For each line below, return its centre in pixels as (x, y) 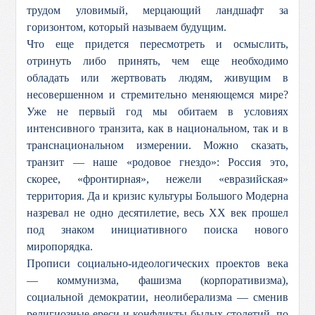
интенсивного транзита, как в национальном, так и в (157, 128)
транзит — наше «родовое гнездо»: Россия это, (157, 162)
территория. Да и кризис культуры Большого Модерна (157, 196)
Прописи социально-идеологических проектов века (157, 263)
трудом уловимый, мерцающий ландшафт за (157, 10)
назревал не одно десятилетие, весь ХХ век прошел (157, 213)
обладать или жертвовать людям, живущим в (157, 78)
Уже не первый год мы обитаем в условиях (157, 111)
